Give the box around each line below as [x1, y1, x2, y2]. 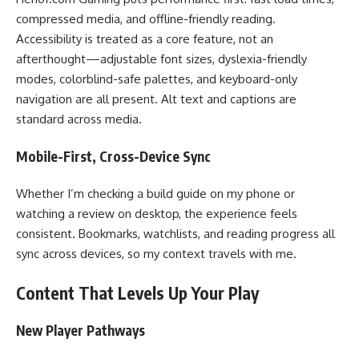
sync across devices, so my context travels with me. [16, 246, 296, 261]
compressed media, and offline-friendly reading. [16, 11, 276, 26]
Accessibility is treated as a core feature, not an [16, 31, 273, 46]
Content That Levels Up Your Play [16, 281, 259, 304]
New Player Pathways [16, 321, 145, 339]
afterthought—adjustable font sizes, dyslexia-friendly [16, 51, 307, 67]
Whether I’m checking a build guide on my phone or [16, 186, 295, 201]
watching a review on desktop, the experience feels [16, 206, 297, 221]
